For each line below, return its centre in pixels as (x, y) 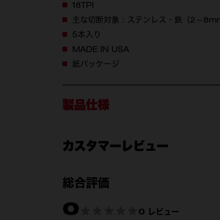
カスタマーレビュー (115, 145)
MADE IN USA (101, 49)
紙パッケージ (96, 64)
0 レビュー (159, 211)
